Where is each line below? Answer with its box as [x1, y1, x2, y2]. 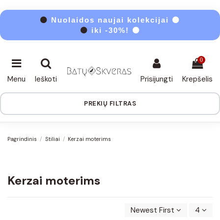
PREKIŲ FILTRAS [84, 99, 136, 108]
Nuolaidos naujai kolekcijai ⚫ [48, 16, 180, 24]
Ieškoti [34, 74, 57, 84]
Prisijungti [140, 74, 173, 84]
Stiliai [45, 135, 60, 142]
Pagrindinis [7, 135, 37, 142]
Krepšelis [182, 74, 213, 84]
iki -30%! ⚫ [91, 26, 140, 34]
